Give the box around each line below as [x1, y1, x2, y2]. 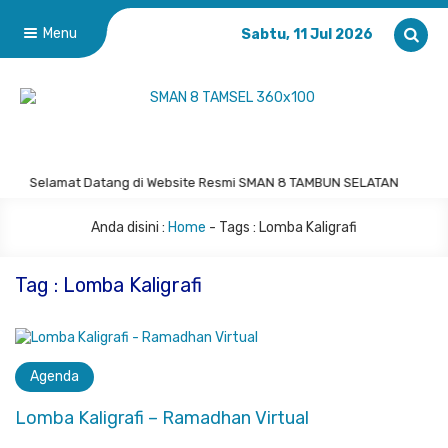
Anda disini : [91, 219, 165, 236]
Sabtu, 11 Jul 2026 [241, 26, 373, 43]
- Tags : [206, 219, 259, 236]
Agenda [30, 368, 79, 385]
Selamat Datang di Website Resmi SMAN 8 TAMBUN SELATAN [25, 175, 395, 190]
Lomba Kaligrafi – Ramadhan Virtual [15, 407, 309, 429]
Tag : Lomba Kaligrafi [15, 273, 202, 297]
